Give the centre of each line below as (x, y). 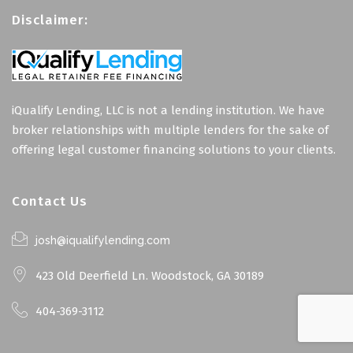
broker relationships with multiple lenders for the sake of (170, 130)
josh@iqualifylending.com (103, 240)
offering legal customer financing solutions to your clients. (174, 149)
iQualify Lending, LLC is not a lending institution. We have (168, 110)
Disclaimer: (50, 20)
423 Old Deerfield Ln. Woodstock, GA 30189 (150, 276)
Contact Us (50, 201)
